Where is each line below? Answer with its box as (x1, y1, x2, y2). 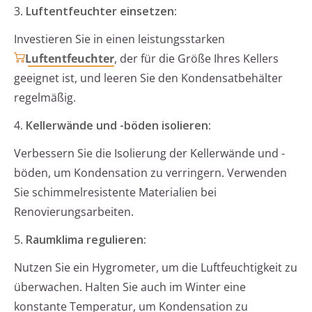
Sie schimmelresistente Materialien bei (14, 185, 217, 201)
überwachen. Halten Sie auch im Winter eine (14, 279, 246, 295)
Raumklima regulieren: (26, 232, 146, 248)
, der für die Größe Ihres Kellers (114, 51, 279, 67)
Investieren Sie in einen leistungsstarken (14, 31, 225, 47)
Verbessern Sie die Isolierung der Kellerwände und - (14, 146, 285, 162)
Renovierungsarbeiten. (14, 204, 134, 220)
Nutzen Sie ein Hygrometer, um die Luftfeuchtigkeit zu (14, 260, 297, 276)
